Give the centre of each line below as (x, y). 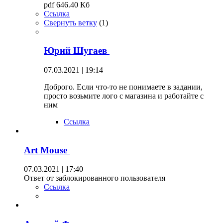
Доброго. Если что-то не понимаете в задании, (123, 87)
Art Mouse (47, 150)
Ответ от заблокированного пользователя (95, 178)
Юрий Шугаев (77, 51)
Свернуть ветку (70, 22)
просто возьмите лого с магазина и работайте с (124, 96)
